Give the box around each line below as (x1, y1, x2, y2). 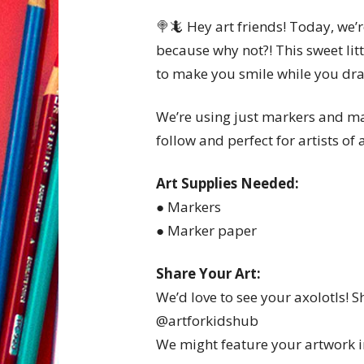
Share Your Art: (156, 264, 261, 283)
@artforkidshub (156, 311, 258, 330)
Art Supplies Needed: (156, 174, 299, 193)
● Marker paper (156, 221, 257, 240)
